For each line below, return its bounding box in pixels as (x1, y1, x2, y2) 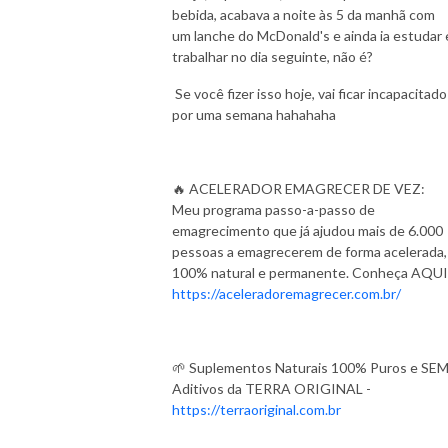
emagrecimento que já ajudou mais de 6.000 (172, 221, 443, 239)
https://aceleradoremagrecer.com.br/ (172, 284, 401, 302)
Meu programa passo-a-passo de (172, 200, 375, 218)
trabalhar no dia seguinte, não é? (172, 47, 373, 65)
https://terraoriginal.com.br (172, 400, 341, 418)
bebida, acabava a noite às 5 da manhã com (172, 5, 435, 23)
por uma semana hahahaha (172, 105, 336, 123)
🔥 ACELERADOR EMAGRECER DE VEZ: (172, 179, 425, 197)
